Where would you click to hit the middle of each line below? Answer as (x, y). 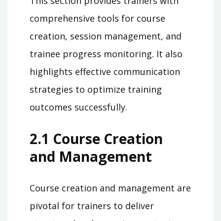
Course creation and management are (110, 188)
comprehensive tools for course (97, 18)
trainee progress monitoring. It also (106, 54)
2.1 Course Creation (96, 139)
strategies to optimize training (96, 89)
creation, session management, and (106, 36)
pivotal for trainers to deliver (92, 206)
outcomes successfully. (78, 107)
